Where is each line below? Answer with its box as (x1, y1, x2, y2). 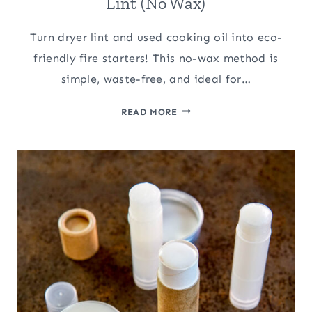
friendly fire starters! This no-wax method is (33, 51, 279, 65)
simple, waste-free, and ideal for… (61, 72, 251, 86)
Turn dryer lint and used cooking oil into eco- (29, 30, 283, 44)
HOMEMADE (176, 102, 233, 114)
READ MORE (121, 106, 178, 117)
